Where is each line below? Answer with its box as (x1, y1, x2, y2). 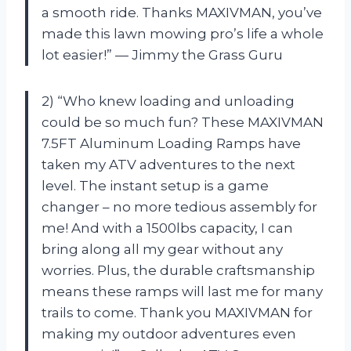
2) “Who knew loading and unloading (42, 92, 295, 109)
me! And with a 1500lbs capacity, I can (42, 219, 293, 236)
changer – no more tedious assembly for (42, 198, 317, 215)
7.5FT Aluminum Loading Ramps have (42, 135, 301, 151)
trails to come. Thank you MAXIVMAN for (42, 304, 313, 320)
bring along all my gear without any (42, 241, 283, 257)
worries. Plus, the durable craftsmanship (42, 262, 315, 278)
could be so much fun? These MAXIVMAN (42, 114, 324, 130)
